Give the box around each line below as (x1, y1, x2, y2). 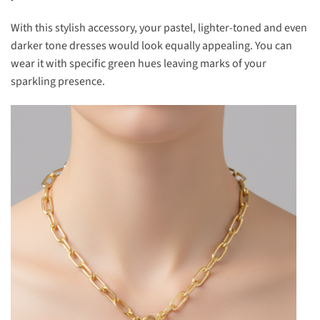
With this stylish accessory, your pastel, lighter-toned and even (11, 19, 307, 36)
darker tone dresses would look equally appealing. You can (11, 37, 292, 54)
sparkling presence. (11, 73, 105, 89)
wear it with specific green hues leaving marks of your (11, 55, 266, 71)
